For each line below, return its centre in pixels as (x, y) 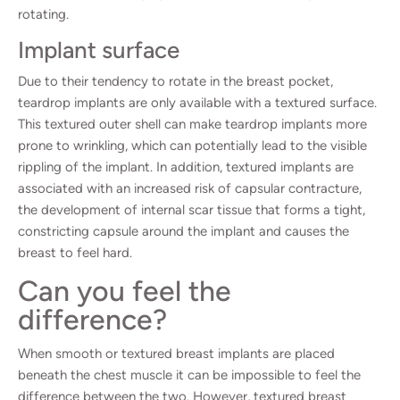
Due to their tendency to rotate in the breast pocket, (175, 81)
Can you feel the (125, 291)
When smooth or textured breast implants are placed (176, 353)
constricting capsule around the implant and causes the (183, 231)
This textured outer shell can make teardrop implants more (192, 124)
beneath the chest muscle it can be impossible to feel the (189, 375)
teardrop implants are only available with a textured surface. (197, 102)
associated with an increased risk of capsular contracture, (190, 188)
